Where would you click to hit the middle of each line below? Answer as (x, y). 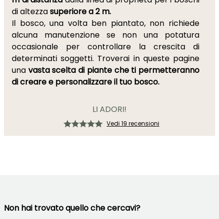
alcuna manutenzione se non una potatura (106, 35)
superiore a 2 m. (79, 11)
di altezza (30, 11)
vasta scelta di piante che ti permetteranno (113, 70)
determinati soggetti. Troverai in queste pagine (106, 58)
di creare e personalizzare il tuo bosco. (86, 82)
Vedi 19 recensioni (133, 123)
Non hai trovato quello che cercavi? (72, 208)
